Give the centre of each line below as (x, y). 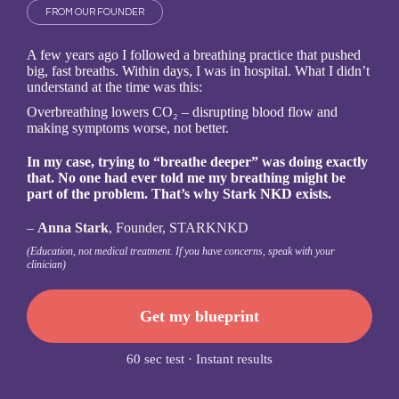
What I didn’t (332, 71)
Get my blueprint (199, 316)
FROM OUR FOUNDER (95, 12)
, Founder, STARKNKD (179, 228)
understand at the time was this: (114, 87)
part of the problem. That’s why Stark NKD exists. (179, 194)
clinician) (46, 265)
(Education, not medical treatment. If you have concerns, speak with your (181, 251)
